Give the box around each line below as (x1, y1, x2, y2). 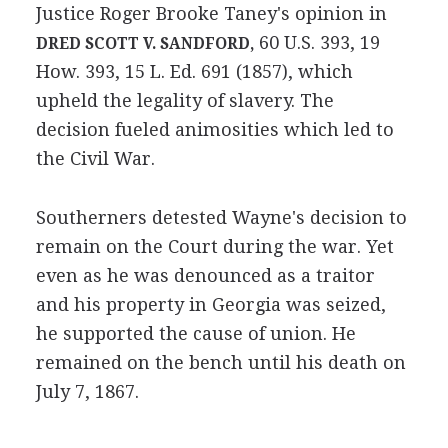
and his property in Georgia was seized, (35, 293, 386, 315)
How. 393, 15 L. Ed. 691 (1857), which (35, 60, 353, 82)
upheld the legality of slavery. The (35, 89, 334, 111)
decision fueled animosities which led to (35, 118, 394, 140)
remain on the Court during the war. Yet (35, 235, 394, 257)
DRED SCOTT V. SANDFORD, (35, 34, 254, 53)
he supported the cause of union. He (35, 322, 356, 344)
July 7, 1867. (35, 380, 139, 402)
